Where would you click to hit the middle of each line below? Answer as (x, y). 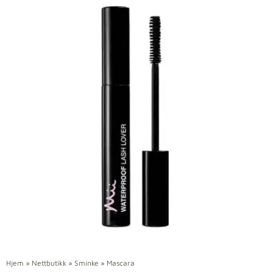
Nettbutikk (49, 263)
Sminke (87, 263)
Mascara (121, 263)
